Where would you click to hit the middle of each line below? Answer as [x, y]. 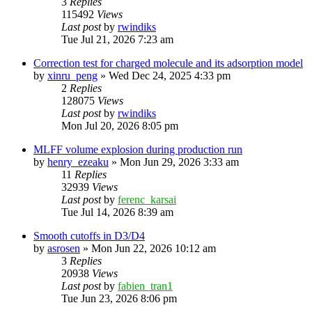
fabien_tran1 [145, 286]
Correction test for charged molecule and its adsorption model [168, 63]
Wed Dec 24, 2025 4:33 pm [170, 75]
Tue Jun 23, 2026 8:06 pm [119, 298]
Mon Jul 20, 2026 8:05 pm [120, 125]
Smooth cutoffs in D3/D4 [89, 235]
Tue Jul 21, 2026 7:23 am [117, 39]
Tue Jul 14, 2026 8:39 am [117, 212]
